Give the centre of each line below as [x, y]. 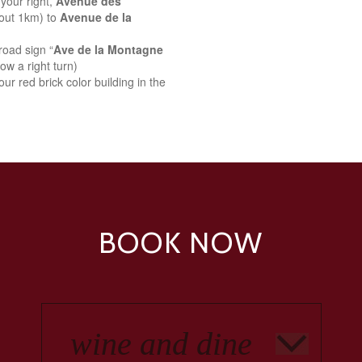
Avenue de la [96, 17]
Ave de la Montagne [108, 49]
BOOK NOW [181, 242]
